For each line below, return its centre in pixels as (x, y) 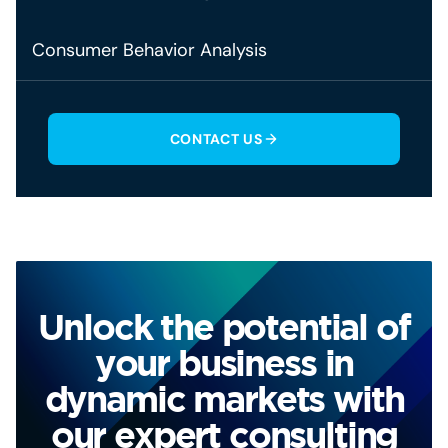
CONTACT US (216, 139)
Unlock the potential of (224, 326)
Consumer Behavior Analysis (149, 50)
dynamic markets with (224, 398)
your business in (224, 362)
